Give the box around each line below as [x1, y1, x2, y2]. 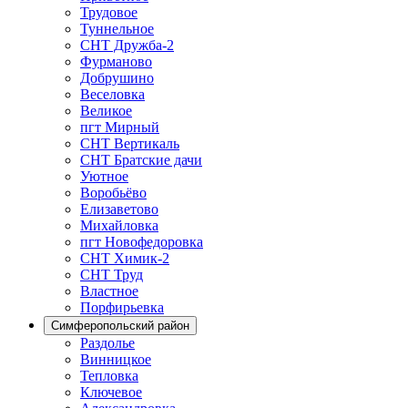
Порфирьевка [80, 299, 164, 315]
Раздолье [80, 334, 135, 351]
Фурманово [80, 53, 152, 69]
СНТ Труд [80, 266, 143, 282]
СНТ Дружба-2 [80, 36, 174, 53]
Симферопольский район [51, 318, 189, 332]
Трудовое [80, 4, 138, 20]
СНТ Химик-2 [80, 250, 169, 266]
